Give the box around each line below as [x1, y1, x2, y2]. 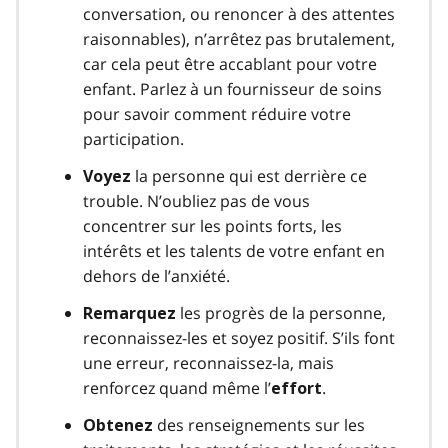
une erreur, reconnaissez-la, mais [83, 351, 334, 374]
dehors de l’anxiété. [83, 264, 230, 287]
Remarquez [83, 303, 176, 323]
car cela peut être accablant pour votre [83, 52, 377, 75]
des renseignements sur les [153, 413, 365, 436]
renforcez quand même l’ [83, 376, 271, 399]
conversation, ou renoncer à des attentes [83, 2, 395, 25]
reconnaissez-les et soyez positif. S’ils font [83, 326, 395, 349]
